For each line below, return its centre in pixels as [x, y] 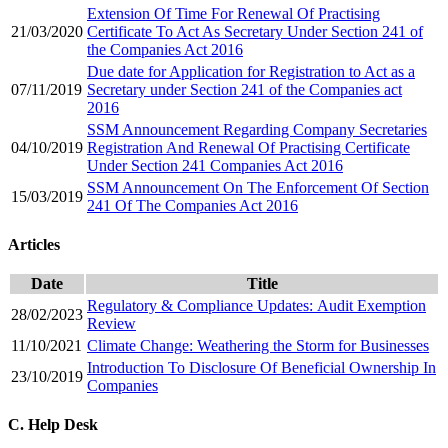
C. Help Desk [53, 424]
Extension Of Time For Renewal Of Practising [233, 13]
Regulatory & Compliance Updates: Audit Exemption [256, 305]
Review [111, 323]
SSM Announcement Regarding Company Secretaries [257, 129]
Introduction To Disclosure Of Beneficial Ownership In [261, 367]
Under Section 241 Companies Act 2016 [215, 165]
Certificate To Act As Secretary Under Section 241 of [255, 31]
